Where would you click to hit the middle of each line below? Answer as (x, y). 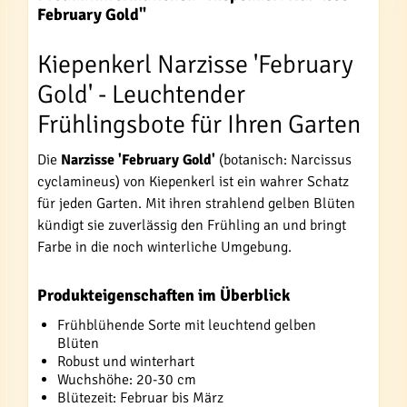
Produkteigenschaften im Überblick (164, 295)
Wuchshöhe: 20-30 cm (127, 380)
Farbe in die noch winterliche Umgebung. (164, 247)
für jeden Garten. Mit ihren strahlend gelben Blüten (196, 203)
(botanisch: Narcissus (283, 160)
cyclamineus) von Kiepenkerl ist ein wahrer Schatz (193, 182)
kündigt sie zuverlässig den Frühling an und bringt (192, 225)
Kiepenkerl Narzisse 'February (195, 65)
